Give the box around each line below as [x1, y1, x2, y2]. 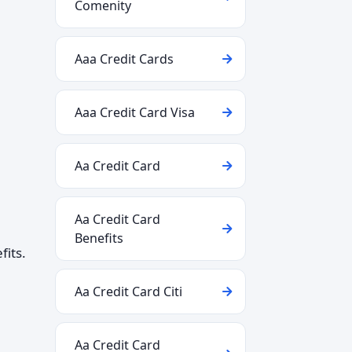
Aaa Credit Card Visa [75, 104, 195, 121]
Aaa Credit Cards [75, 50, 174, 68]
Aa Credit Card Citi [75, 283, 182, 300]
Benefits [75, 229, 123, 247]
